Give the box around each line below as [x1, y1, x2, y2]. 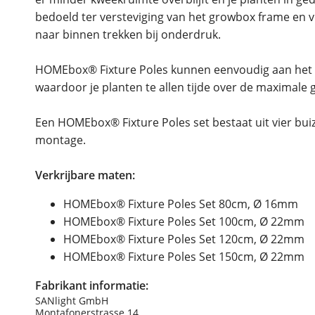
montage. [35, 131, 86, 148]
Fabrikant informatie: [35, 277, 148, 293]
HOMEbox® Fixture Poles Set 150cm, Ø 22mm [63, 248, 304, 264]
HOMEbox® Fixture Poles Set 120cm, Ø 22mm [63, 231, 304, 247]
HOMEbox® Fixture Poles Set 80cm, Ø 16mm [63, 195, 298, 212]
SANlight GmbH [35, 293, 108, 307]
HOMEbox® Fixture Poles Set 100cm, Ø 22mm [63, 213, 304, 229]
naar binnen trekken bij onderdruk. [35, 26, 221, 42]
